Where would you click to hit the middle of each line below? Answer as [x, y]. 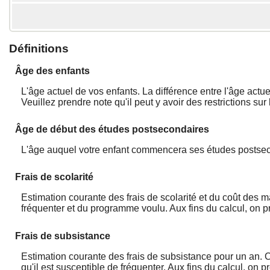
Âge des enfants [52, 71]
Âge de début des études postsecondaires [112, 130]
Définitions [39, 49]
